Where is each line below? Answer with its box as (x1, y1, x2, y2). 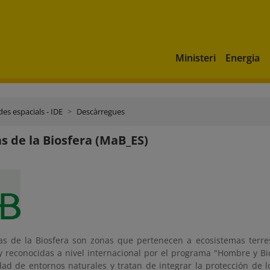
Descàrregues (77, 106, 125, 117)
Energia (225, 51, 260, 64)
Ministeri (175, 51, 216, 64)
